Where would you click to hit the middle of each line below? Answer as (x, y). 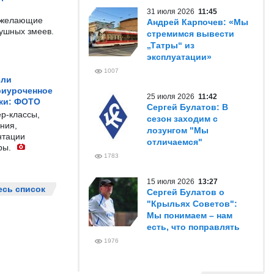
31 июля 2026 (172, 12)
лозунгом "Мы (178, 130)
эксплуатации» (179, 57)
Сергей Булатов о (186, 192)
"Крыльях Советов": (192, 204)
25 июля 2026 (172, 97)
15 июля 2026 (172, 182)
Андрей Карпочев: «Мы (198, 22)
